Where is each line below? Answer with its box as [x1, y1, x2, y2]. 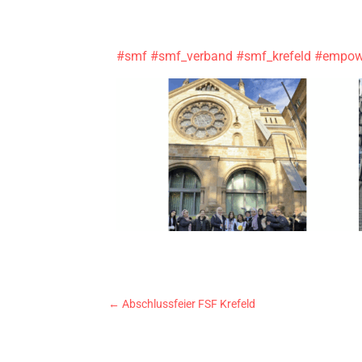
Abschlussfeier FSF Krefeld [122, 297, 256, 311]
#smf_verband [150, 48, 234, 64]
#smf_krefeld [236, 48, 312, 64]
